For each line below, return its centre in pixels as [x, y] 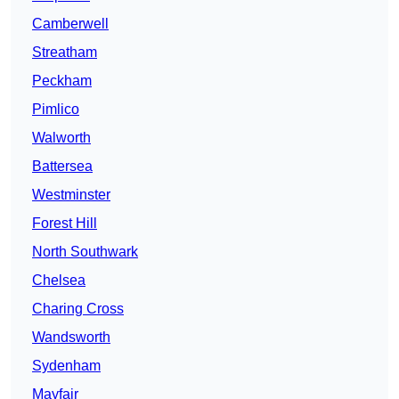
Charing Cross [78, 309]
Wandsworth [71, 338]
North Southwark [85, 252]
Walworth [61, 138]
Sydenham [66, 366]
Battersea [62, 167]
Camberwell [70, 24]
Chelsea [59, 281]
